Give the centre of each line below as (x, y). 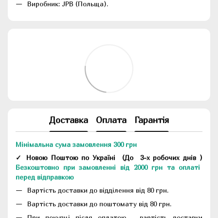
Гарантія (152, 120)
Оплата (111, 120)
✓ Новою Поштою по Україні (69, 157)
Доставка (69, 120)
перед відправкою (45, 177)
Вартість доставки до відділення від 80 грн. (98, 190)
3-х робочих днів (170, 157)
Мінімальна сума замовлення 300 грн (76, 144)
